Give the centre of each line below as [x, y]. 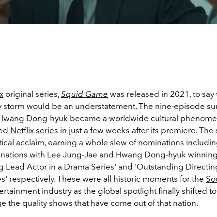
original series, [32, 94]
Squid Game [85, 94]
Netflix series [34, 130]
